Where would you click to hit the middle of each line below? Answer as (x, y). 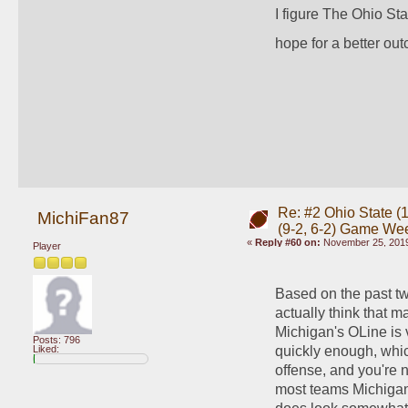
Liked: (46, 349)
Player (47, 246)
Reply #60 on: (287, 243)
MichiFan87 (83, 218)
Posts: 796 (56, 340)
